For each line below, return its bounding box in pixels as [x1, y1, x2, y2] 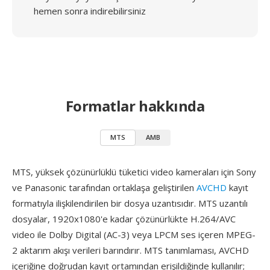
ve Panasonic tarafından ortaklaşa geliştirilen [12, 181, 196, 193]
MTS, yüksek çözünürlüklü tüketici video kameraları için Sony [12, 166, 256, 178]
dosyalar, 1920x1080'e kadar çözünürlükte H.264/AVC [12, 213, 236, 225]
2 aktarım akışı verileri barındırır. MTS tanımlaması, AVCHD [12, 244, 249, 256]
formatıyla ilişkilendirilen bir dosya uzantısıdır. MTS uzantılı [12, 197, 248, 209]
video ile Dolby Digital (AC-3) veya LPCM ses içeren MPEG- [12, 228, 256, 240]
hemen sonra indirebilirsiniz [34, 5, 146, 17]
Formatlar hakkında [65, 96, 205, 116]
